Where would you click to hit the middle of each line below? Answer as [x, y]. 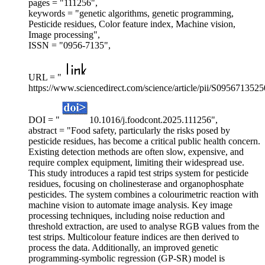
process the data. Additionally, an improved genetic [123, 248]
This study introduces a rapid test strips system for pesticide [138, 173]
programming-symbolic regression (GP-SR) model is [127, 258]
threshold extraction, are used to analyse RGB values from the [144, 227]
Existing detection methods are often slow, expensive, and [136, 152]
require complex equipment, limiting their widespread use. [136, 163]
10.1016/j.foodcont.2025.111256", [153, 120]
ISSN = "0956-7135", [70, 46]
